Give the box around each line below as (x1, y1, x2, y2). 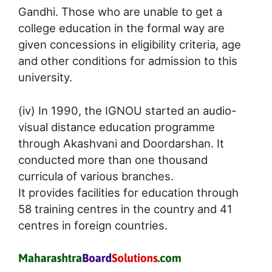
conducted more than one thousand (18, 152, 208, 166)
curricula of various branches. (18, 169, 174, 183)
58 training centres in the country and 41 (18, 202, 233, 216)
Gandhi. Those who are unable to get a (18, 5, 222, 19)
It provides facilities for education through (18, 185, 239, 199)
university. (18, 70, 72, 84)
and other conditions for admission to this (18, 54, 237, 68)
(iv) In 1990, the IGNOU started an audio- (18, 103, 237, 117)
